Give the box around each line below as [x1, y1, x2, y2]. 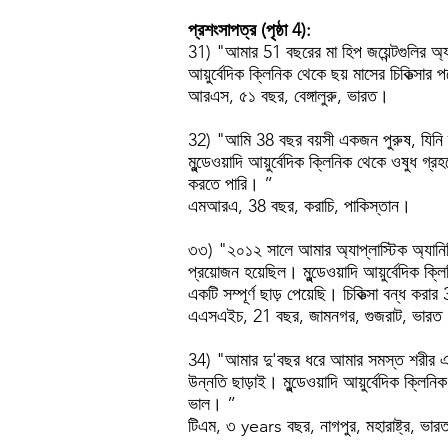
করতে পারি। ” [188, 173, 273, 195]
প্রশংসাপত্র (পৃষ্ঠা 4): [188, 19, 311, 41]
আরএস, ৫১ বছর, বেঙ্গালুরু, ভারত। [188, 85, 389, 107]
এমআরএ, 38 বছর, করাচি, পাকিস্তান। [188, 195, 411, 217]
